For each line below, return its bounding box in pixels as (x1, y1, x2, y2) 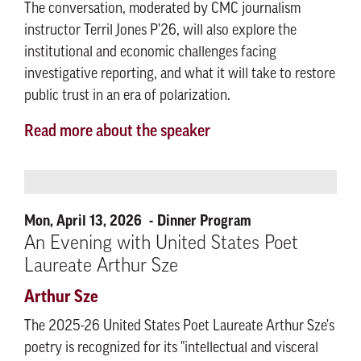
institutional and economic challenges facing (24, 45, 276, 60)
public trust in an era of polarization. (24, 89, 234, 104)
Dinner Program (157, 214, 251, 228)
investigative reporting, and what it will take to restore (24, 67, 335, 82)
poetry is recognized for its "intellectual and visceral (24, 341, 318, 356)
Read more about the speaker (24, 124, 210, 140)
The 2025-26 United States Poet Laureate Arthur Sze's (24, 319, 334, 334)
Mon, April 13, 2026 (24, 214, 145, 228)
